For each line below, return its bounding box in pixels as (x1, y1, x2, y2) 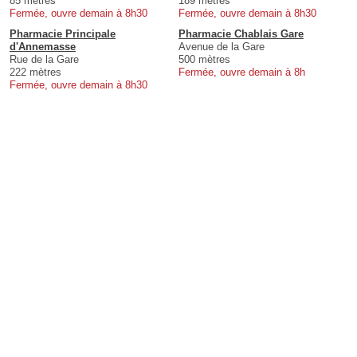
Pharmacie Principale (10, 28, 116, 41)
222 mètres (10, 66, 61, 79)
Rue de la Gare (10, 53, 79, 66)
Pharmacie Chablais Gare (178, 28, 304, 41)
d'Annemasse (10, 41, 76, 53)
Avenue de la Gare (178, 41, 265, 53)
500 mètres (178, 53, 230, 66)
